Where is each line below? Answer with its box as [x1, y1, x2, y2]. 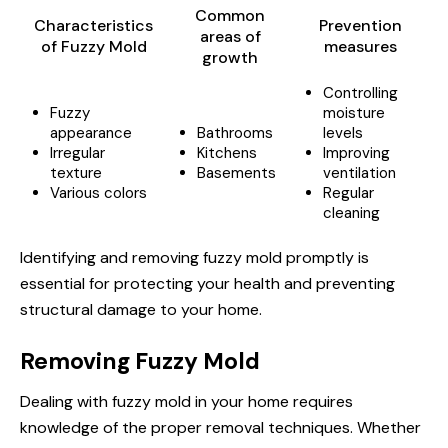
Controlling [323, 83, 398, 103]
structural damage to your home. [20, 299, 262, 320]
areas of [199, 26, 261, 47]
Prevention [319, 15, 402, 36]
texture [50, 163, 102, 183]
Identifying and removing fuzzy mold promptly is [20, 247, 369, 268]
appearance [50, 123, 132, 143]
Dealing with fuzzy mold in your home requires [20, 391, 353, 412]
